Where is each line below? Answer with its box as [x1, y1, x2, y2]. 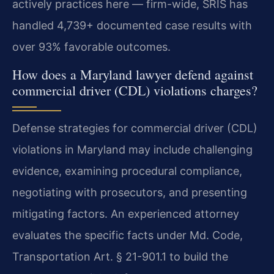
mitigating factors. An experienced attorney [12, 207, 239, 220]
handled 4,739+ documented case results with [12, 19, 252, 32]
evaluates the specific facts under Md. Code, [12, 228, 243, 242]
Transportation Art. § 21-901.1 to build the [12, 250, 228, 263]
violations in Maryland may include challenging [12, 143, 253, 156]
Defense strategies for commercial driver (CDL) [12, 121, 257, 135]
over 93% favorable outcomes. [12, 40, 171, 54]
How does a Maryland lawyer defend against [12, 65, 253, 83]
